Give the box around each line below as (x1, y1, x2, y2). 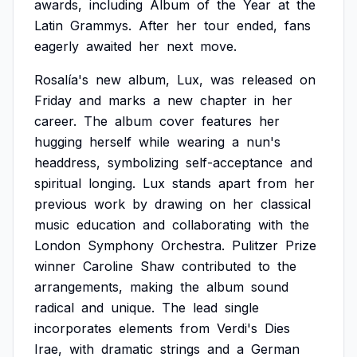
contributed (182, 258, 251, 274)
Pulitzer (232, 237, 278, 253)
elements (119, 320, 173, 336)
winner (34, 258, 76, 274)
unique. (111, 300, 155, 316)
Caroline (83, 258, 133, 274)
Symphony (88, 237, 154, 253)
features (202, 113, 252, 129)
